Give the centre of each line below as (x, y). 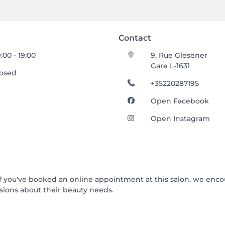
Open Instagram (181, 119)
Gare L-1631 (171, 66)
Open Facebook (180, 101)
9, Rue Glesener (179, 55)
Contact (135, 38)
